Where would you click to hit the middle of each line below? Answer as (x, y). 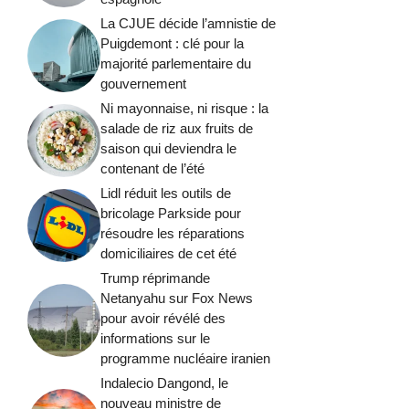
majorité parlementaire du (176, 63)
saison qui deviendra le (168, 148)
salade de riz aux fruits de (177, 128)
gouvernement (143, 83)
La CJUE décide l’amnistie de (188, 23)
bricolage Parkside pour (171, 213)
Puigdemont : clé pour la (172, 43)
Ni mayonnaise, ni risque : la (184, 108)
